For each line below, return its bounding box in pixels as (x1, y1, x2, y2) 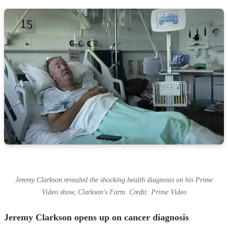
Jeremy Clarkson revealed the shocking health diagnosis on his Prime (15, 176, 213, 184)
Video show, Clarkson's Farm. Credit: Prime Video (41, 188, 187, 196)
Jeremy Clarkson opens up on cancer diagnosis (4, 212, 189, 222)
